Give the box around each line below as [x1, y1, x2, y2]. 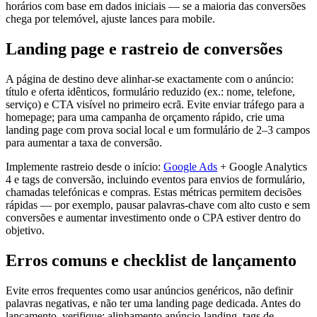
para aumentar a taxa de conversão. [6, 136, 162, 149]
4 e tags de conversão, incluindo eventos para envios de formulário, [6, 173, 305, 185]
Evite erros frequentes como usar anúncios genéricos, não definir [6, 284, 293, 296]
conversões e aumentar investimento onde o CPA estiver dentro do [6, 211, 301, 224]
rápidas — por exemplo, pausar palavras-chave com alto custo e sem [6, 198, 310, 211]
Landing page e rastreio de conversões [6, 39, 282, 58]
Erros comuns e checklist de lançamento [6, 250, 296, 270]
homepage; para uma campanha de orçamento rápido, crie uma [6, 110, 284, 123]
